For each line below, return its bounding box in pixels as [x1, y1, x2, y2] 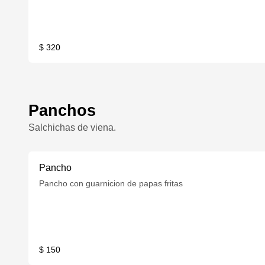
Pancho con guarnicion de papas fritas [39, 179, 183, 188]
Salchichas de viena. [28, 122, 116, 132]
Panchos [28, 101, 96, 119]
